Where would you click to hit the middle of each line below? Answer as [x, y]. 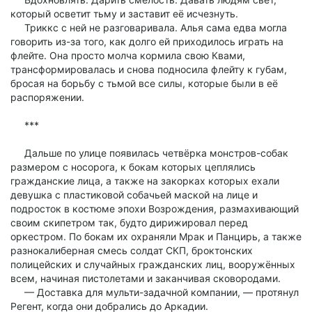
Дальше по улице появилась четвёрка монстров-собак [149, 153]
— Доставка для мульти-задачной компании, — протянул [155, 292]
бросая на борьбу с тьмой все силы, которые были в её [144, 83]
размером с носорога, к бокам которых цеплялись [133, 167]
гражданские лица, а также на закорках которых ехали [145, 181]
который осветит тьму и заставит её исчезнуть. [124, 14]
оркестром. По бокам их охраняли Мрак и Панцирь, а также [156, 236]
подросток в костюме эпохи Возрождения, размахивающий [155, 209]
